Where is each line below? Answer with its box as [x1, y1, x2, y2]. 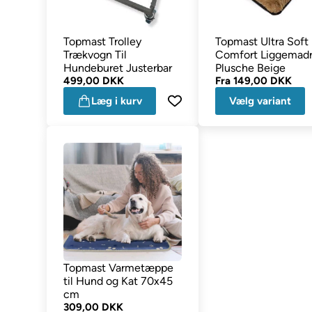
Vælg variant [229, 94, 292, 107]
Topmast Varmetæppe [63, 260, 174, 274]
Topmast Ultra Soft [215, 34, 309, 48]
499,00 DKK [63, 74, 125, 87]
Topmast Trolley [63, 34, 142, 48]
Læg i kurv [91, 94, 143, 107]
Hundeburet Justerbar [63, 61, 173, 75]
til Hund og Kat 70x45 [63, 274, 173, 288]
